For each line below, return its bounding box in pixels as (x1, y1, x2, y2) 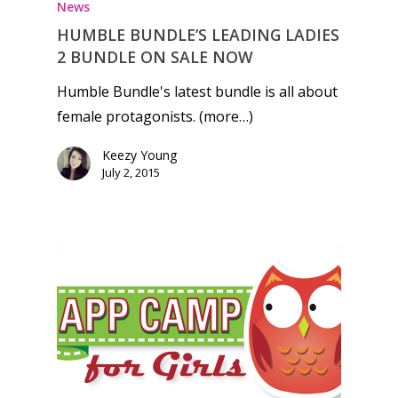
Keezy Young (102, 146, 177, 163)
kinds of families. (243, 225, 355, 246)
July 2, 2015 (102, 163, 160, 180)
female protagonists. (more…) (57, 106, 253, 126)
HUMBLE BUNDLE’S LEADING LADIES (57, 23, 339, 45)
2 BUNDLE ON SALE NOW (57, 45, 253, 68)
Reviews (229, 324, 303, 351)
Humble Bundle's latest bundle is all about (57, 81, 338, 101)
